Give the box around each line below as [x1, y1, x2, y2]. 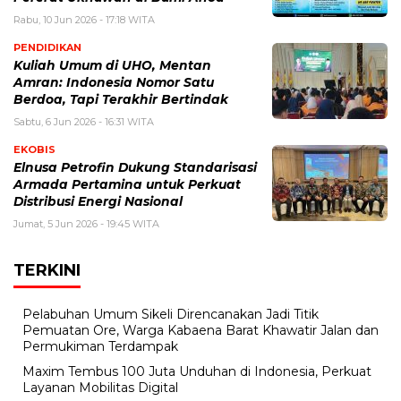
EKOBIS [13, 143, 55, 157]
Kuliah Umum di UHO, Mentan [13, 58, 211, 73]
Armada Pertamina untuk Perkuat [13, 177, 241, 192]
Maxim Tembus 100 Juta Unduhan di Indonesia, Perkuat [22, 363, 371, 380]
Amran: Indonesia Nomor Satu [13, 75, 214, 90]
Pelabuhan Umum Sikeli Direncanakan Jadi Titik [22, 306, 319, 323]
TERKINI [13, 260, 81, 281]
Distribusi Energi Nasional [13, 194, 183, 209]
